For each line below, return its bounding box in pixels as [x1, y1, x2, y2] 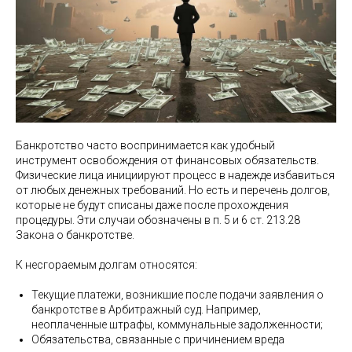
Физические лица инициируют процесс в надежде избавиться [16, 169, 335, 181]
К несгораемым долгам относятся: [16, 258, 197, 271]
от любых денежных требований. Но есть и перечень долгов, [16, 184, 330, 196]
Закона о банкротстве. [16, 229, 134, 241]
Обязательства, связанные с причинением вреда [31, 333, 284, 346]
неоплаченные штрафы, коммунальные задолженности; [31, 318, 323, 331]
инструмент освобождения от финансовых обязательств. [16, 154, 319, 167]
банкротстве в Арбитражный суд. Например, [31, 303, 261, 316]
